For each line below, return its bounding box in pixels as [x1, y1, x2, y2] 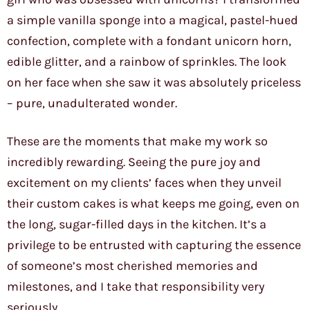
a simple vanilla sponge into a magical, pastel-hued [7, 12, 298, 28]
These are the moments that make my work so [7, 134, 268, 149]
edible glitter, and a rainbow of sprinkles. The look [7, 54, 286, 70]
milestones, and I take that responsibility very [7, 279, 264, 295]
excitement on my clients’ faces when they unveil [7, 175, 282, 191]
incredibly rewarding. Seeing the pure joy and [7, 154, 261, 170]
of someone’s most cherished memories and [7, 258, 258, 274]
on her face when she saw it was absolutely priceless [7, 75, 301, 91]
